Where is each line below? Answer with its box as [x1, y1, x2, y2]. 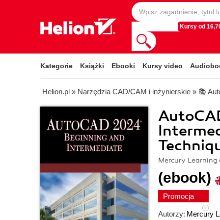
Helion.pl [42, 87, 70, 96]
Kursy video [142, 62, 183, 70]
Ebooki [111, 62, 135, 70]
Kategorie [40, 62, 73, 70]
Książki [80, 62, 104, 70]
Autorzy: [158, 210, 185, 218]
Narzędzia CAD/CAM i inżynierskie [78, 87, 191, 96]
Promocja [163, 192, 196, 200]
